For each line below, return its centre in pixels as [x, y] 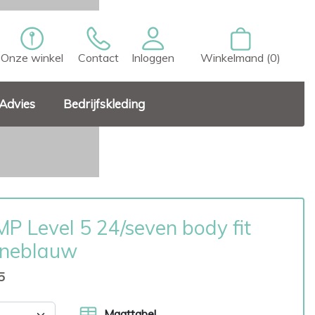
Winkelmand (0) [240, 58]
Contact [98, 58]
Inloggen [153, 58]
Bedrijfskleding [104, 104]
